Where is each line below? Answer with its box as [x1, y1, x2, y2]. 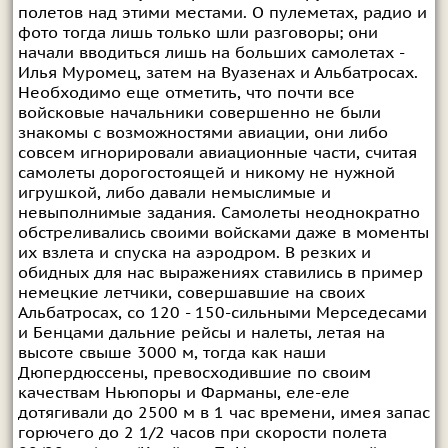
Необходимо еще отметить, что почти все [17, 83, 355, 102]
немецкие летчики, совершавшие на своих [17, 283, 365, 302]
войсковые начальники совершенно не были [17, 103, 381, 122]
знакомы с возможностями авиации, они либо [17, 123, 388, 142]
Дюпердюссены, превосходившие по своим [17, 363, 371, 382]
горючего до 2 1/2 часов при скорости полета [17, 423, 387, 442]
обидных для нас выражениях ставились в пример [17, 263, 423, 282]
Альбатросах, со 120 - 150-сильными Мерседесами [17, 303, 427, 322]
